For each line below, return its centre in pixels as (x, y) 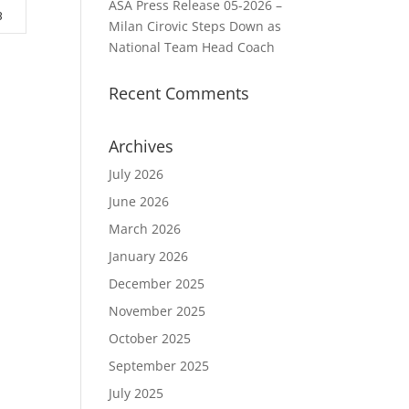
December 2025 (157, 283)
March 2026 (145, 229)
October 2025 (150, 338)
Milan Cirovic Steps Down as (195, 26)
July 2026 (136, 174)
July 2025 (136, 393)
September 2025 (159, 366)
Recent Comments (179, 93)
